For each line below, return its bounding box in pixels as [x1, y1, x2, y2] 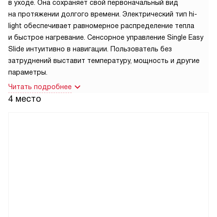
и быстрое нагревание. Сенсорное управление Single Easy [8, 33, 203, 42]
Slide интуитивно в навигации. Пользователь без [8, 45, 172, 53]
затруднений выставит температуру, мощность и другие [8, 57, 200, 65]
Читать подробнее [8, 83, 72, 91]
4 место [8, 94, 41, 104]
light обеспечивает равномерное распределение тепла [8, 22, 194, 30]
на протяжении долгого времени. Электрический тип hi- [8, 10, 197, 18]
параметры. [8, 68, 47, 77]
